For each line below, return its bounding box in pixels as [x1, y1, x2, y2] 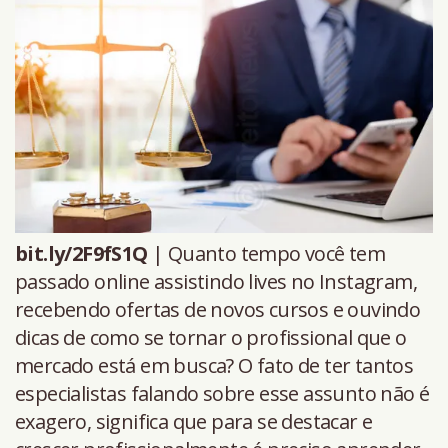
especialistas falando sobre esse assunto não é [15, 379, 430, 407]
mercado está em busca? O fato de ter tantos [15, 351, 414, 379]
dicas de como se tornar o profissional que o [15, 323, 407, 351]
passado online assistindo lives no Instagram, [15, 267, 417, 295]
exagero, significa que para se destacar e [15, 407, 373, 435]
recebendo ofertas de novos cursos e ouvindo [15, 295, 421, 323]
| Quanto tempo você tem [147, 239, 386, 267]
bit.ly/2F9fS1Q [15, 239, 148, 267]
